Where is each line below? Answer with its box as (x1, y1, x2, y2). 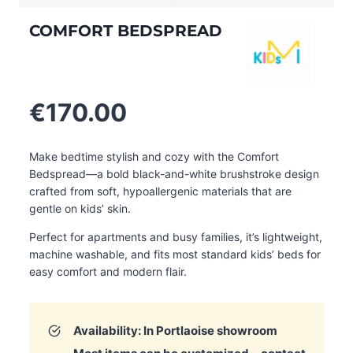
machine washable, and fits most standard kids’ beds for (28, 247, 321, 261)
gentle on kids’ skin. (28, 202, 131, 215)
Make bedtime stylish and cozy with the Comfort (28, 150, 279, 163)
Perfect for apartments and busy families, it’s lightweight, (28, 230, 322, 243)
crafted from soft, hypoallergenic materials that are (28, 184, 292, 198)
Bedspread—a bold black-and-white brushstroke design (28, 167, 319, 180)
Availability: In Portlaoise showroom (72, 323, 277, 338)
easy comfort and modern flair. (28, 265, 187, 278)
